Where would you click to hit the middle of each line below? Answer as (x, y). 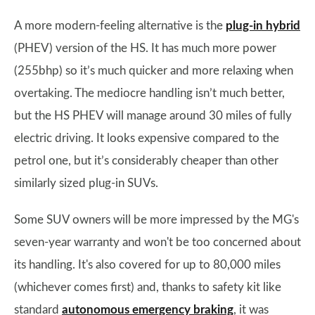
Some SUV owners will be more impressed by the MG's (156, 219)
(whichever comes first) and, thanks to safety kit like (148, 287)
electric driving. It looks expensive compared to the (147, 138)
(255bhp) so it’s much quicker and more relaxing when (154, 70)
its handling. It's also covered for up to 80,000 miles (147, 264)
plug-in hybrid (263, 25)
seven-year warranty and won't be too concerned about (157, 242)
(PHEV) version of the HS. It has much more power (145, 48)
